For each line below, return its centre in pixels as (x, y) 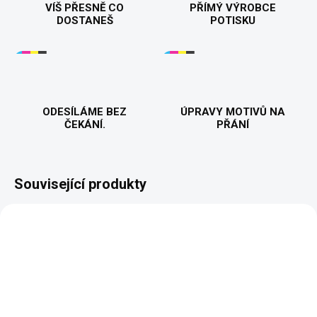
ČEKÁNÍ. (85, 125)
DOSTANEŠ (85, 21)
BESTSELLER (46, 218)
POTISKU (232, 21)
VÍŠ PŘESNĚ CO (85, 8)
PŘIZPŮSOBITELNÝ (64, 236)
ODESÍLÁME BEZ (85, 112)
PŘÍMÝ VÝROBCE (232, 8)
